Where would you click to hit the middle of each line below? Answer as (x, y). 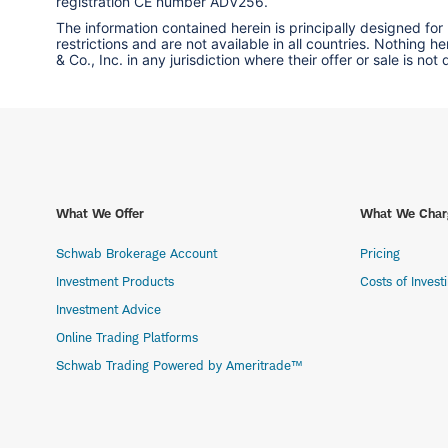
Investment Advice (108, 309)
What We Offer (100, 213)
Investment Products (115, 281)
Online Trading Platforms (127, 337)
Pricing (380, 253)
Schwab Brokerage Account (136, 253)
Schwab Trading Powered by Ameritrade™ (179, 365)
